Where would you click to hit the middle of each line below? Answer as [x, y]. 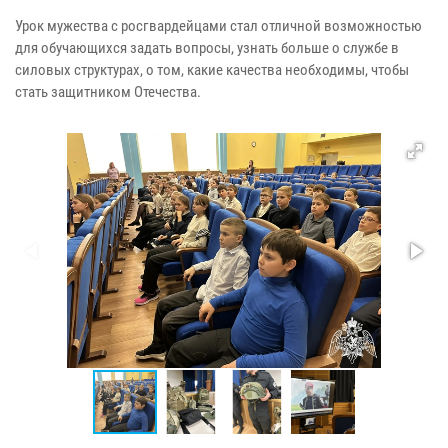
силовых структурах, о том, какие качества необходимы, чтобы [212, 70]
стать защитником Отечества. [109, 92]
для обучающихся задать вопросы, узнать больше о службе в [207, 48]
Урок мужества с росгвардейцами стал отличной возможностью [218, 26]
